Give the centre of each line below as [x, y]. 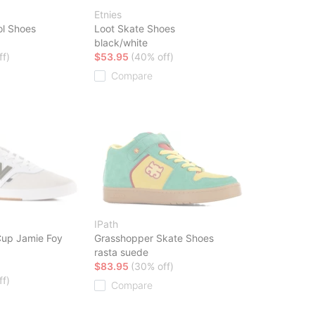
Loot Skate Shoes [135, 28]
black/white [121, 42]
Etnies [108, 14]
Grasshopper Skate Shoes [154, 238]
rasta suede [121, 252]
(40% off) [152, 56]
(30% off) [152, 266]
